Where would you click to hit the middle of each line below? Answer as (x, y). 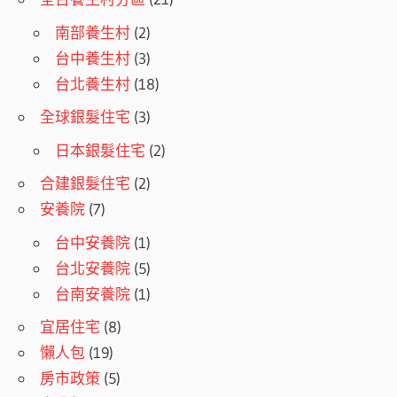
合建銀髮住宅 (86, 183)
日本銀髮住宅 (101, 150)
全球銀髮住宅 (86, 117)
